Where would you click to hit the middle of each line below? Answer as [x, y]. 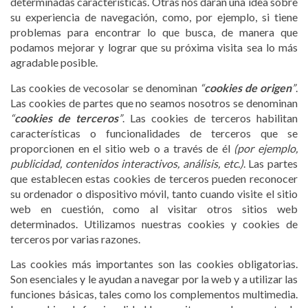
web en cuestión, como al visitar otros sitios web [154, 208]
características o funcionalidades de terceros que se [154, 133]
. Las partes [271, 163]
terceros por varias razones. [75, 239]
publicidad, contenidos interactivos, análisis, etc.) [127, 163]
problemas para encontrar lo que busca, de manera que [154, 32]
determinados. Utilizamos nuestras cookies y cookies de [154, 223]
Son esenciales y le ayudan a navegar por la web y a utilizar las [154, 279]
